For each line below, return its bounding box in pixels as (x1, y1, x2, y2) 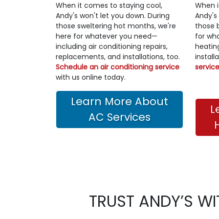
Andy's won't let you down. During (56, 10, 170, 21)
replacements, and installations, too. (56, 51, 180, 62)
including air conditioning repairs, (56, 41, 168, 51)
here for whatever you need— (56, 31, 157, 41)
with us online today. (56, 72, 126, 82)
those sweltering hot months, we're (56, 21, 176, 31)
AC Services (88, 109, 151, 125)
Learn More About (71, 93, 168, 109)
